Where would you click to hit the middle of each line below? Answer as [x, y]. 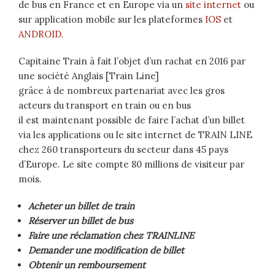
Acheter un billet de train [81, 206]
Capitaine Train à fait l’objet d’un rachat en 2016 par [132, 61]
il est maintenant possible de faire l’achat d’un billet [132, 120]
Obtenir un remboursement [87, 265]
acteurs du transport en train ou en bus [105, 106]
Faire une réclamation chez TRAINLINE [111, 236]
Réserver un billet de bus [81, 221]
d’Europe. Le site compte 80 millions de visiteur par [131, 165]
